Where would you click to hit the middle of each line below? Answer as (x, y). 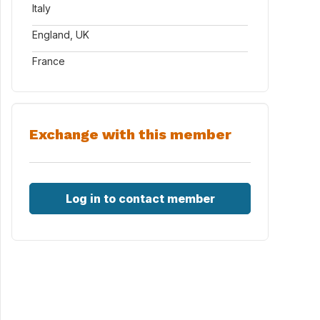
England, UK (61, 35)
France (49, 61)
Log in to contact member (140, 199)
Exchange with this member (130, 134)
